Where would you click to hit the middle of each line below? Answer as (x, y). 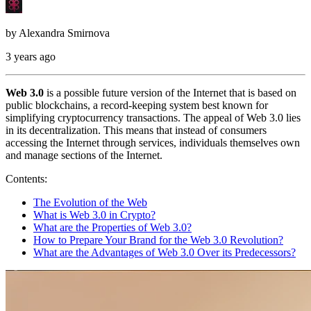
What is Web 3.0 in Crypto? (94, 215)
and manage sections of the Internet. (84, 155)
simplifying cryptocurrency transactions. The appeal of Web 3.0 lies (153, 117)
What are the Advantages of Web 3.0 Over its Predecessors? (165, 252)
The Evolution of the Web (90, 202)
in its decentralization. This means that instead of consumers (136, 130)
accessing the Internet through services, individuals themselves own (153, 142)
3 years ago (31, 56)
